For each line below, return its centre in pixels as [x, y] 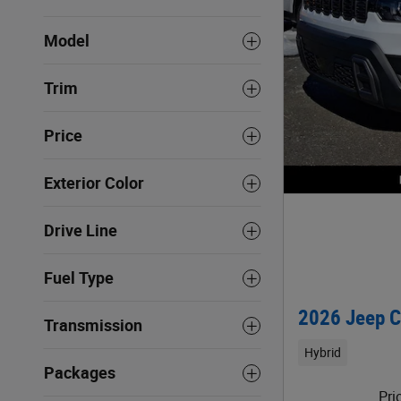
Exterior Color [94, 183]
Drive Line [81, 231]
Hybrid [322, 352]
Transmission [93, 326]
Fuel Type [79, 278]
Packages [80, 373]
